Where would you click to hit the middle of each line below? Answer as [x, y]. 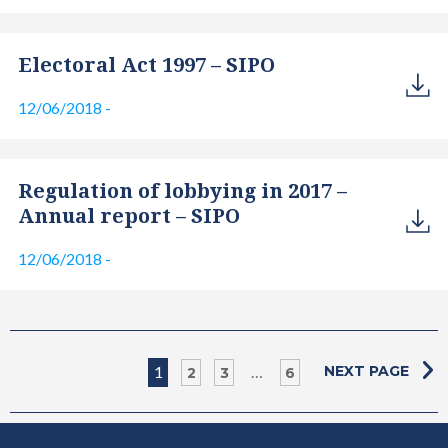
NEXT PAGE [368, 371]
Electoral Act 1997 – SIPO [146, 65]
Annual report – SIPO [128, 216]
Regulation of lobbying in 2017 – [182, 191]
